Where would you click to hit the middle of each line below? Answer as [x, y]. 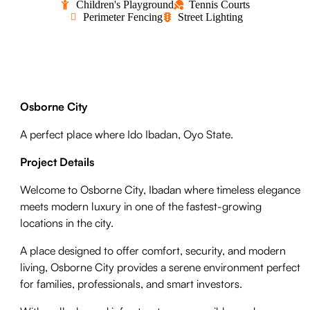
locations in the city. [67, 222]
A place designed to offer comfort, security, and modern [153, 250]
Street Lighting [210, 17]
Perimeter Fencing [122, 17]
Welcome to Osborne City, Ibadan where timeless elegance [161, 189]
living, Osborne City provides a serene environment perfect [161, 267]
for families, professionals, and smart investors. [131, 283]
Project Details [57, 162]
